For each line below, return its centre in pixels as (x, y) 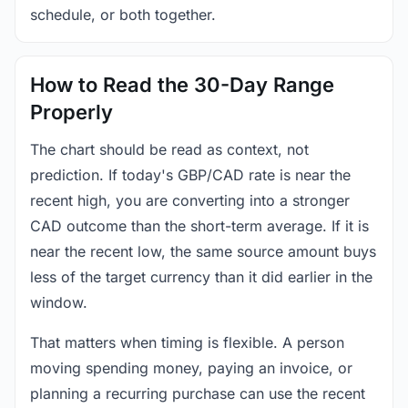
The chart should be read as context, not (169, 149)
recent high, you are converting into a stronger (190, 200)
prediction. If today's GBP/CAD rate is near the (190, 174)
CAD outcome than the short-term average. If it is (199, 225)
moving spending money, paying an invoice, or (191, 367)
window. (59, 302)
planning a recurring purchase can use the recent (198, 393)
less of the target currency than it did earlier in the (201, 276)
